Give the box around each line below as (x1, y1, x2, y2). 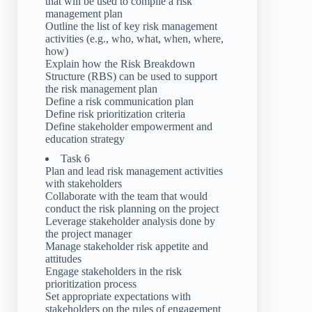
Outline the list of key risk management (45, 20, 217, 33)
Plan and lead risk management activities (45, 165, 223, 178)
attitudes (45, 253, 81, 265)
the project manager (45, 228, 132, 240)
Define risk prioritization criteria (45, 108, 185, 120)
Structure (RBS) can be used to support (45, 70, 217, 83)
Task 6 (61, 153, 90, 165)
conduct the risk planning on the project (45, 203, 219, 215)
